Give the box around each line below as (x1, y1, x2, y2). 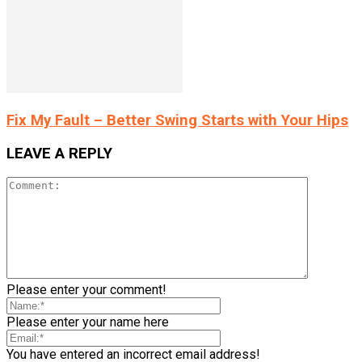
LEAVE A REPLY (6, 144, 112, 162)
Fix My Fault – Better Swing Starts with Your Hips (6, 112, 348, 129)
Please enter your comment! (6, 282, 166, 298)
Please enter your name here (6, 314, 169, 330)
